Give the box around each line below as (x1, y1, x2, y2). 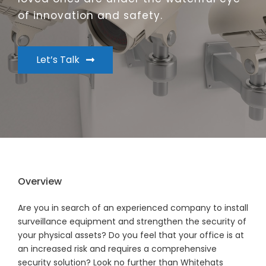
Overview (17, 175, 62, 188)
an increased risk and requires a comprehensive (17, 243, 217, 255)
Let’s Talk (36, 52, 80, 66)
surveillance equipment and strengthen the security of (17, 216, 246, 227)
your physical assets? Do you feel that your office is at (17, 229, 244, 241)
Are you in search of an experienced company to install (17, 202, 248, 214)
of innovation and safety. (17, 8, 163, 23)
